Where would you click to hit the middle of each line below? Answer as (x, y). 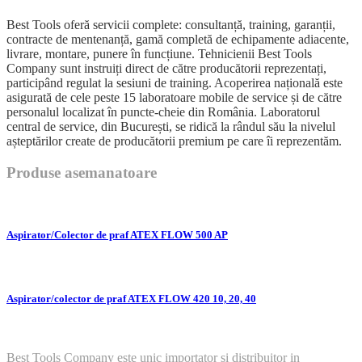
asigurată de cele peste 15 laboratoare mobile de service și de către (174, 97)
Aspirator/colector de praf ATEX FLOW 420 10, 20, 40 (131, 298)
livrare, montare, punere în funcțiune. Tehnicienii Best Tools (159, 53)
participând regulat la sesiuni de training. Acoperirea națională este (175, 82)
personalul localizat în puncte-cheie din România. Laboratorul (163, 112)
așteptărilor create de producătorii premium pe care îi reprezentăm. (174, 141)
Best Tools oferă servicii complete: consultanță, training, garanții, (171, 24)
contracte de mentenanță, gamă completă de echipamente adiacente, (178, 39)
